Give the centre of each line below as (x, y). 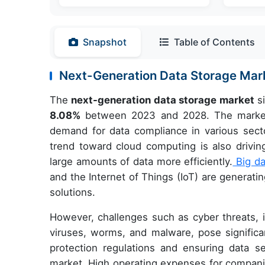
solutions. (72, 193)
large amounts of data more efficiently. (141, 162)
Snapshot (105, 42)
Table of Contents (214, 42)
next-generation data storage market (163, 100)
